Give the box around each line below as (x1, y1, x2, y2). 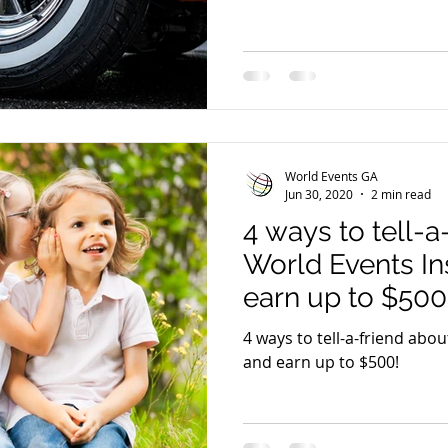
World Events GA (285, 168, 378, 184)
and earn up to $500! (243, 350, 399, 373)
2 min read (371, 185, 431, 202)
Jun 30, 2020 (285, 185, 353, 202)
